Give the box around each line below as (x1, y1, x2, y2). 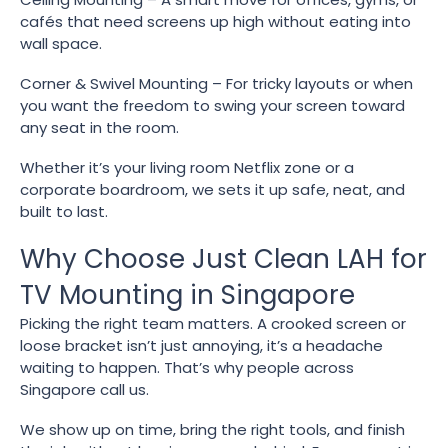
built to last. (20, 201, 108, 222)
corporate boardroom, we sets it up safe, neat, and (20, 179, 405, 200)
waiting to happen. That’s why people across (20, 357, 354, 378)
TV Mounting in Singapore (20, 277, 355, 313)
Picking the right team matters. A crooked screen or (20, 313, 406, 334)
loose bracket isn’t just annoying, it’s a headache (20, 335, 383, 356)
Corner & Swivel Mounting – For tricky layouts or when (20, 73, 413, 94)
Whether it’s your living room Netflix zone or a (20, 157, 354, 178)
